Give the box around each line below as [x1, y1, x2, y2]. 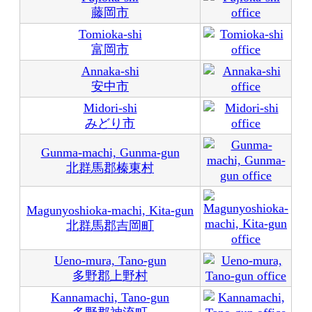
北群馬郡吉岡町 [66, 219, 154, 233]
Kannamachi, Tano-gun [51, 290, 169, 304]
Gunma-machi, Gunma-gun [40, 146, 180, 159]
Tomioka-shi [78, 27, 142, 41]
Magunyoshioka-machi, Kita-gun [26, 203, 194, 217]
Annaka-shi [81, 64, 139, 78]
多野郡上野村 [72, 269, 148, 283]
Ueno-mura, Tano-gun [54, 253, 166, 267]
